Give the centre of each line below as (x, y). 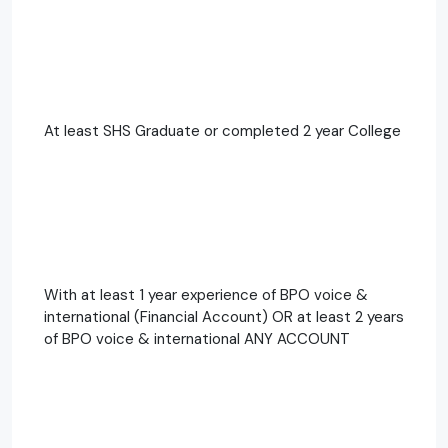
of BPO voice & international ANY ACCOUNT (197, 338)
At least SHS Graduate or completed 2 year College (222, 130)
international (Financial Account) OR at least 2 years (224, 316)
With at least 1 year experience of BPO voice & (206, 294)
